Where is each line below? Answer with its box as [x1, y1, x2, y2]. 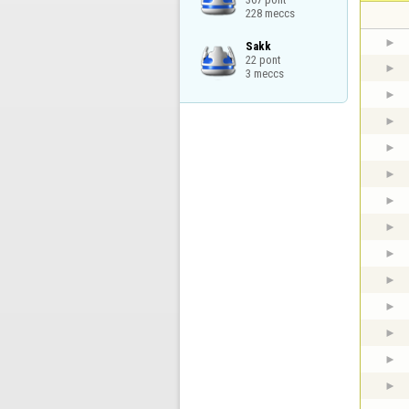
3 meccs [245, 67, 284, 81]
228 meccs [245, 5, 295, 20]
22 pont [245, 53, 281, 68]
